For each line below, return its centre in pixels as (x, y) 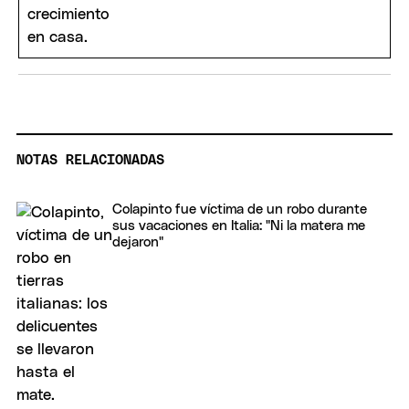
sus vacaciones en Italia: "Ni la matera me (239, 226)
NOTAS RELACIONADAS (90, 161)
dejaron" (138, 243)
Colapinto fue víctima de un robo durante (240, 210)
